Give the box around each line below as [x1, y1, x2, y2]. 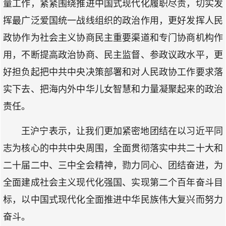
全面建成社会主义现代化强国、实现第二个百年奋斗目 [3, 177, 223, 188]
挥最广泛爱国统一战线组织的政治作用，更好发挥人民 [3, 15, 223, 26]
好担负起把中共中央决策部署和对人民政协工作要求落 [3, 67, 223, 77]
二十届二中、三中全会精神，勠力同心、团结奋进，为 [3, 160, 223, 171]
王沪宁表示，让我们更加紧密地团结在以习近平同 [21, 126, 223, 136]
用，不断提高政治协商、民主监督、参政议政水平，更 [3, 49, 223, 60]
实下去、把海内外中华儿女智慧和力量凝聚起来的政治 [3, 84, 223, 94]
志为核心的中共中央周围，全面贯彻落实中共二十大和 [3, 143, 223, 153]
